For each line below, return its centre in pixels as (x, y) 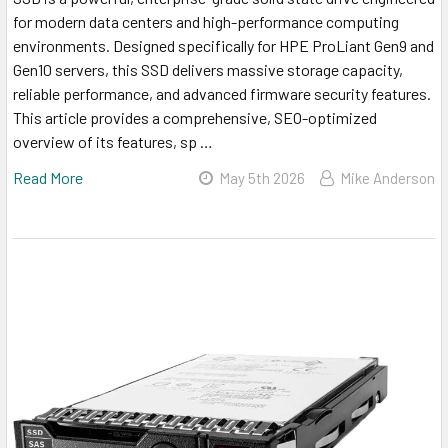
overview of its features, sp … (113, 141)
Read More (48, 177)
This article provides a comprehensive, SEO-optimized (195, 117)
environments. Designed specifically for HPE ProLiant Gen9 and (223, 45)
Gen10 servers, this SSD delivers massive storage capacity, (208, 69)
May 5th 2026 (262, 177)
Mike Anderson (387, 177)
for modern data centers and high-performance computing (206, 21)
